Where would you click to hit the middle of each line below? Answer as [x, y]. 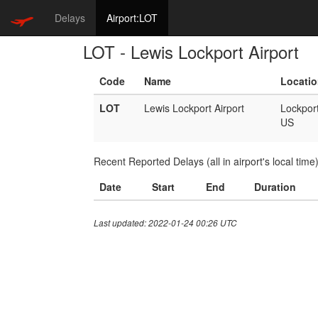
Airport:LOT [132, 18]
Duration [275, 187]
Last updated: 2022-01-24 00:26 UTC [165, 223]
